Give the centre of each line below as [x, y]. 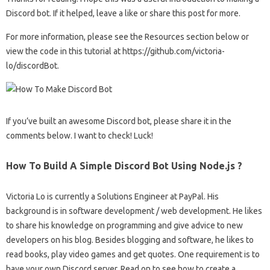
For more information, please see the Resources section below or [127, 37]
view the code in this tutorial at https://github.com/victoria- [115, 51]
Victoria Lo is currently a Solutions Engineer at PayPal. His [112, 196]
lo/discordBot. [33, 66]
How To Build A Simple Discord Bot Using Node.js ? [124, 166]
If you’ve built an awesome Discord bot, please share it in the [119, 121]
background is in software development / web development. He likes [134, 211]
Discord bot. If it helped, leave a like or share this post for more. [123, 13]
